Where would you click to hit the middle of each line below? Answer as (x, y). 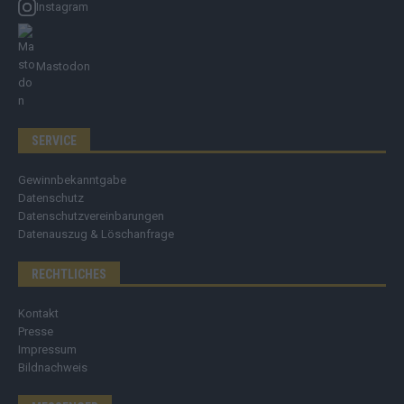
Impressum (47, 350)
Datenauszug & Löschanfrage (96, 234)
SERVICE (54, 141)
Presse (36, 332)
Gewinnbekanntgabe (72, 180)
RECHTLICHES (69, 275)
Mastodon (63, 67)
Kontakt (38, 314)
